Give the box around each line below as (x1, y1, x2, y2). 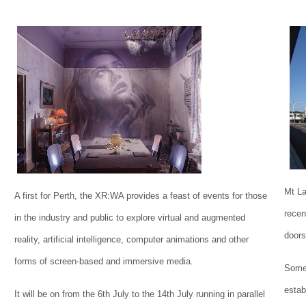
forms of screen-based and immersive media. (14, 256, 193, 267)
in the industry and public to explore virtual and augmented (14, 212, 245, 223)
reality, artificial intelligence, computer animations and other (14, 234, 249, 245)
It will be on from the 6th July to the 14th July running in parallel (14, 289, 265, 300)
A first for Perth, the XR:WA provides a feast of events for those (14, 191, 267, 201)
